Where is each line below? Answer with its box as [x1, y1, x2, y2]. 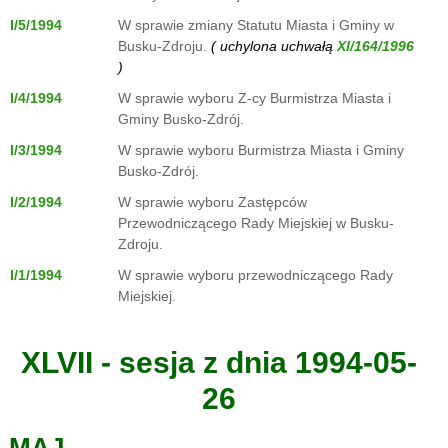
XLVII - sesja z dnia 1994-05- [20, 346, 417, 379]
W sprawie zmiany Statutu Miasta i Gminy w [118, 17, 394, 33]
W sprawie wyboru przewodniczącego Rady [118, 267, 393, 283]
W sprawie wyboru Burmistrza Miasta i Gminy [118, 142, 404, 158]
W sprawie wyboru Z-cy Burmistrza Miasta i [118, 90, 391, 106]
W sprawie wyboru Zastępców [118, 194, 307, 210]
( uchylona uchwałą [207, 38, 337, 54]
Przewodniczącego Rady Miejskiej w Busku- [118, 215, 394, 231]
